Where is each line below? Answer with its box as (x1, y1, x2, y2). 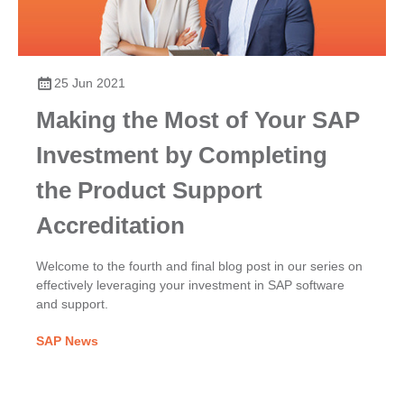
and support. (36, 297, 108, 312)
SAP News (36, 334, 98, 349)
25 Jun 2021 (54, 76, 125, 91)
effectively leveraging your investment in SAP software (36, 278, 344, 293)
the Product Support (36, 177, 262, 205)
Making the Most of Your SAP (36, 106, 360, 134)
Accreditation (36, 212, 185, 240)
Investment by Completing (36, 142, 327, 170)
